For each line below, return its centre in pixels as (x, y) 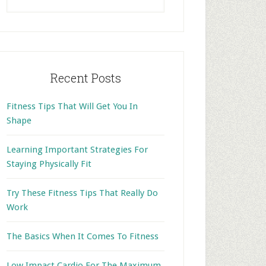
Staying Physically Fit (49, 164)
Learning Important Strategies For (77, 150)
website (22, 14)
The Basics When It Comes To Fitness (83, 236)
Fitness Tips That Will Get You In (72, 106)
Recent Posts (85, 78)
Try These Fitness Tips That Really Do (82, 193)
